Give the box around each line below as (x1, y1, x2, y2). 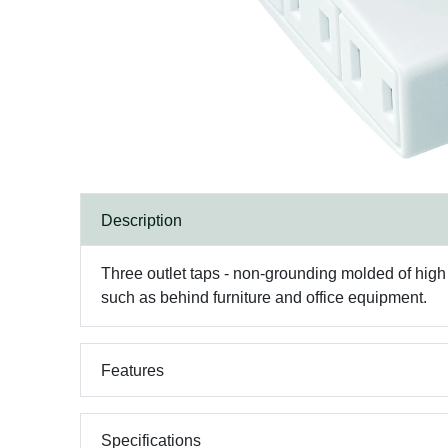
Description (101, 211, 182, 229)
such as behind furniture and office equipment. (101, 289, 427, 306)
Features (101, 361, 164, 379)
